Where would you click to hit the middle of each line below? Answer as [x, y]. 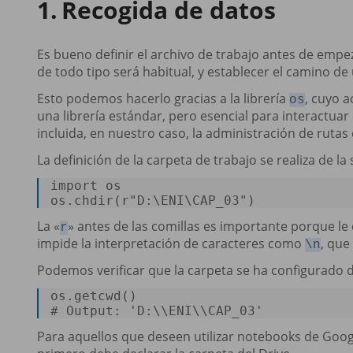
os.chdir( [86, 200]
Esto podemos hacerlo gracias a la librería [163, 98]
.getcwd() [110, 295]
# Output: [90, 310]
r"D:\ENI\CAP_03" [184, 200]
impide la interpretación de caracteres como [171, 243]
